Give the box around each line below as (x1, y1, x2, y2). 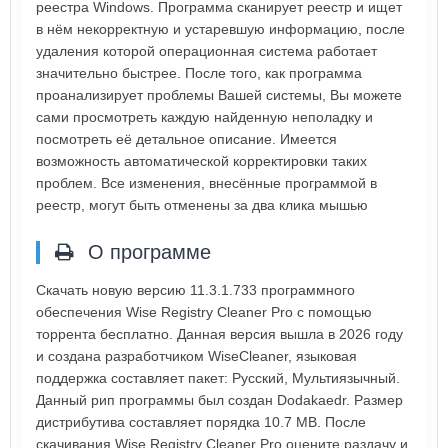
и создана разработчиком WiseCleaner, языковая (36, 348, 357, 365)
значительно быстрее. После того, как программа (36, 65, 362, 82)
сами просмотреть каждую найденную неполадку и (36, 109, 373, 126)
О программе (82, 241, 211, 264)
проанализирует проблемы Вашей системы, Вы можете (36, 87, 402, 104)
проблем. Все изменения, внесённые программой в (36, 175, 377, 192)
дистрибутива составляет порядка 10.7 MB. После (36, 414, 366, 431)
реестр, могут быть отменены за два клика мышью (36, 197, 368, 214)
